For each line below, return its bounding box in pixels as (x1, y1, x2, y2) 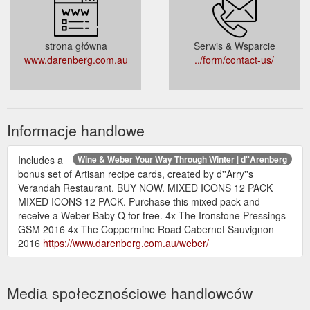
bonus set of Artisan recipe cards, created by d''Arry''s (18, 166, 253, 181)
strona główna (44, 38, 107, 53)
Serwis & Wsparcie (193, 38, 275, 53)
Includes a (18, 152, 63, 167)
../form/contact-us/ (194, 52, 274, 66)
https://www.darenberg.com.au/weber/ (43, 235, 209, 250)
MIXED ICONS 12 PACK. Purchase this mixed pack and (18, 194, 260, 208)
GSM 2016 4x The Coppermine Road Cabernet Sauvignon (18, 221, 274, 236)
